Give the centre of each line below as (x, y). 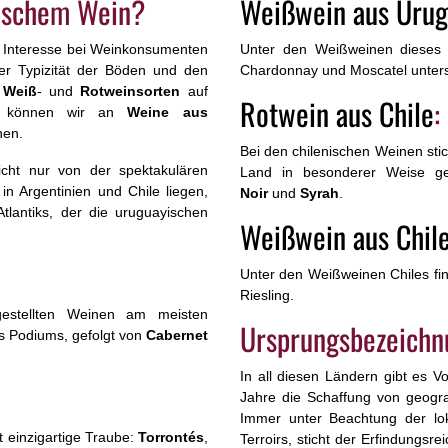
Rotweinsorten (130, 91)
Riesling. (269, 295)
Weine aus (167, 112)
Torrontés (171, 437)
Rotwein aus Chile (337, 114)
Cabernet (177, 335)
